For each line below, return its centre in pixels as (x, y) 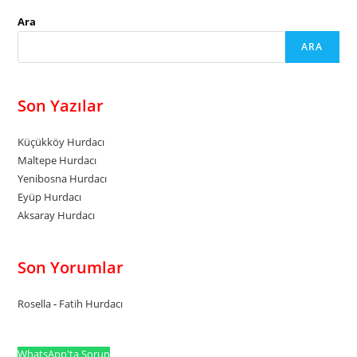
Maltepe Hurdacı (57, 160)
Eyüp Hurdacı (50, 196)
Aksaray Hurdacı (57, 215)
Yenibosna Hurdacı (63, 178)
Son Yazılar (61, 105)
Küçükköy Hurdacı (61, 141)
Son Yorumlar (71, 267)
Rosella (35, 303)
